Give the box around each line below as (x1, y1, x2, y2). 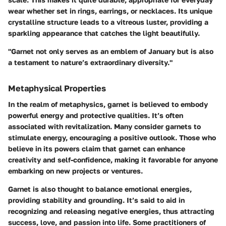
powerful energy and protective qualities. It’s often (8, 111, 183, 120)
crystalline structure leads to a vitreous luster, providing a (8, 18, 208, 27)
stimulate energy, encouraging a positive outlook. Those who (8, 133, 216, 142)
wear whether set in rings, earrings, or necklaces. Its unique (8, 7, 212, 16)
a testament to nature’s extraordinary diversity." (8, 58, 173, 67)
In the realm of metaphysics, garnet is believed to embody (8, 100, 208, 109)
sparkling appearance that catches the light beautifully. (8, 29, 200, 38)
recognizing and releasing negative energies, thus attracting (8, 207, 214, 216)
